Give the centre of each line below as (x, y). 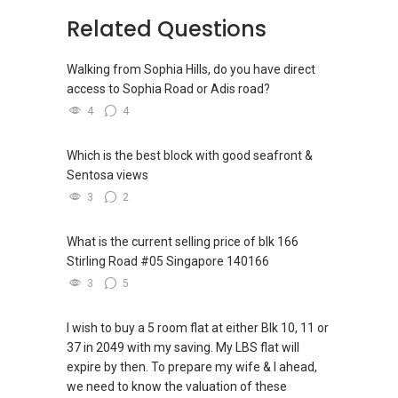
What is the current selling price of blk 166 (183, 242)
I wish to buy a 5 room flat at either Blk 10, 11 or (198, 328)
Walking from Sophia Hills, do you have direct (191, 70)
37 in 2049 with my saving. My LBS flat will (183, 348)
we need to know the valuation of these (177, 387)
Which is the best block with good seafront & (190, 156)
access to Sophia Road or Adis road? (168, 89)
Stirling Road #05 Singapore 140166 (168, 262)
